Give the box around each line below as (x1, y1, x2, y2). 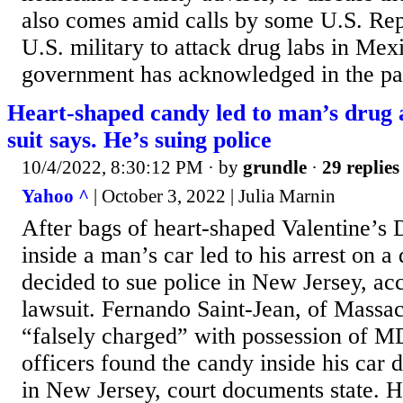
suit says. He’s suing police (7, 127, 272, 154)
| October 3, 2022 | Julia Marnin (89, 184, 336, 207)
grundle (243, 157, 307, 179)
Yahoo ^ (22, 184, 89, 207)
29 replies (322, 157, 399, 179)
